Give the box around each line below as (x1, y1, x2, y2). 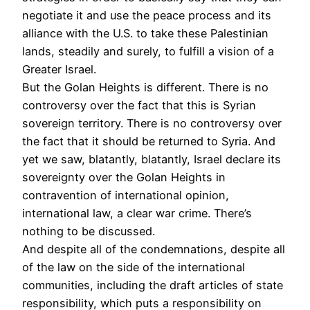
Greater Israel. (22, 62, 96, 76)
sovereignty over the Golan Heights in (22, 170, 226, 184)
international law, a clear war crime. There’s (22, 206, 252, 220)
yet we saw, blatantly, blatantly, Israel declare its (22, 152, 281, 166)
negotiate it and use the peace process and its (22, 8, 271, 22)
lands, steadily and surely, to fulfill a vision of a (22, 44, 274, 58)
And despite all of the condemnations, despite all (22, 241, 285, 256)
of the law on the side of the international (22, 259, 245, 274)
